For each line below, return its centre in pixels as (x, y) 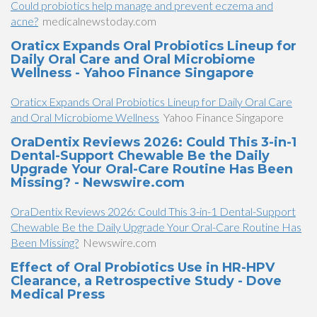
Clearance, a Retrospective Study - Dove (146, 281)
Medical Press (58, 294)
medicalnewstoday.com (99, 21)
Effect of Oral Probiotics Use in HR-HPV (143, 267)
